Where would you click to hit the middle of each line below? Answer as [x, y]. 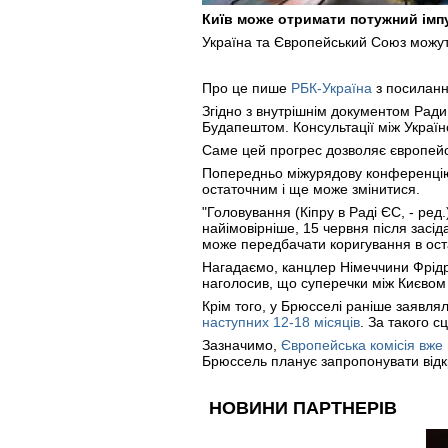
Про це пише [246, 88]
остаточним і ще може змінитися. [311, 189]
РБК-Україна [331, 88]
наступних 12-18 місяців [281, 322]
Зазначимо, [241, 345]
